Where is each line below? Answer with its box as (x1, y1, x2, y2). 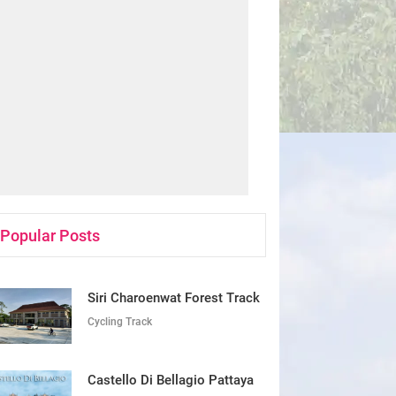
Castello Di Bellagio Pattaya (88, 371, 254, 388)
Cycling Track (88, 316, 152, 328)
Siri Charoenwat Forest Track (88, 290, 260, 306)
